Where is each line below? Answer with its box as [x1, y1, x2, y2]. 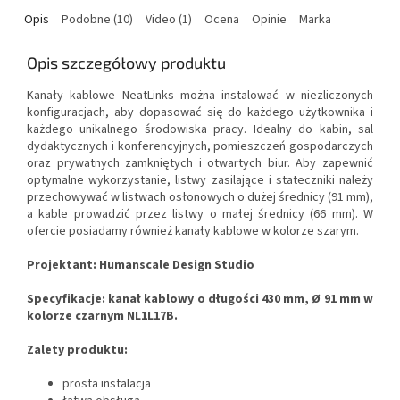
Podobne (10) [62, 11, 133, 29]
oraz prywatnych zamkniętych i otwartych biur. [27, 154, 290, 173]
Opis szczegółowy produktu [27, 53, 226, 73]
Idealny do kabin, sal [253, 121, 374, 139]
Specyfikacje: [27, 290, 105, 309]
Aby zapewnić [296, 154, 374, 173]
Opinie [252, 11, 287, 29]
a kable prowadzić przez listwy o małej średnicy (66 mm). [27, 205, 358, 224]
